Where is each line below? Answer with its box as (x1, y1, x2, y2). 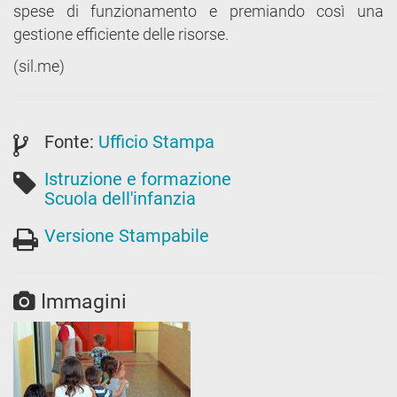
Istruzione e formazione (44, 167, 231, 190)
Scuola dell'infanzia (44, 187, 196, 209)
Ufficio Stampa (98, 130, 214, 152)
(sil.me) (13, 56, 65, 75)
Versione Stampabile (44, 224, 209, 246)
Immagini (35, 289, 127, 314)
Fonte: (44, 130, 98, 152)
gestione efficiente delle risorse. (13, 24, 229, 43)
